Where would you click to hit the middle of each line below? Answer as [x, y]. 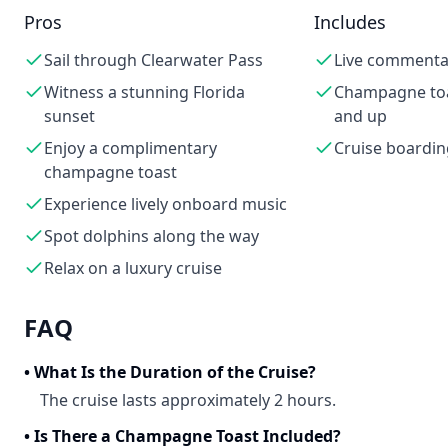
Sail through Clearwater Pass [153, 60]
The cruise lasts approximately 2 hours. [188, 400]
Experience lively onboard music [165, 204]
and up [360, 116]
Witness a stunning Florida [144, 92]
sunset [69, 116]
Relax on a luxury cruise [133, 268]
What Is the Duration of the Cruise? [175, 372]
